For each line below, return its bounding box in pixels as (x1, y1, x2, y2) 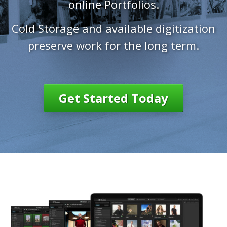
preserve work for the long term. (28, 37, 199, 53)
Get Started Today (59, 90, 168, 107)
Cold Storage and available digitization (12, 21, 215, 36)
